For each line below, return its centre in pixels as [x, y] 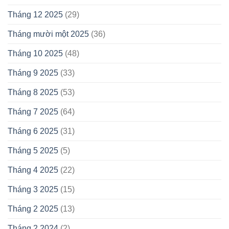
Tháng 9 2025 [33, 73]
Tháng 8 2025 [33, 92]
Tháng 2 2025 [33, 209]
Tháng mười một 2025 [48, 34]
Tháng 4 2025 [33, 170]
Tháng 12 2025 [35, 14]
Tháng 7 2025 [33, 111]
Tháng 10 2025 [35, 53]
